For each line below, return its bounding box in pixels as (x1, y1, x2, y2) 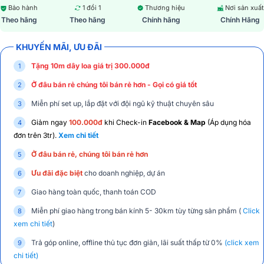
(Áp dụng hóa (207, 118, 251, 127)
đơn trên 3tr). (14, 131, 58, 140)
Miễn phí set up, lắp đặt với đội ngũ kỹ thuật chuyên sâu (31, 99, 214, 108)
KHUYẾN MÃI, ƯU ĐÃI (16, 42, 102, 52)
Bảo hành (8, 4, 38, 12)
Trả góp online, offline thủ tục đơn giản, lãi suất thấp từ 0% (31, 238, 225, 247)
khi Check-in (104, 118, 148, 127)
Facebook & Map (148, 118, 207, 127)
